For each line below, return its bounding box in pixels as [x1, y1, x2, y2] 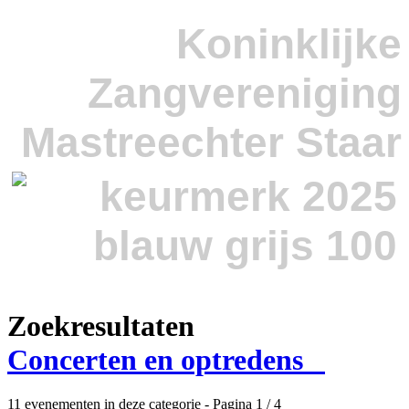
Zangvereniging [88, 68, 402, 117]
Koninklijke [176, 19, 402, 68]
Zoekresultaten [7, 309, 194, 342]
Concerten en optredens [7, 343, 325, 376]
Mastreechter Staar [21, 118, 402, 166]
